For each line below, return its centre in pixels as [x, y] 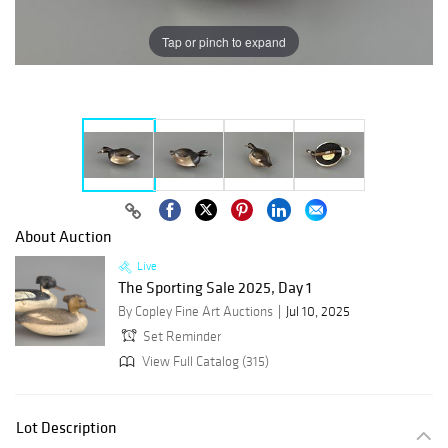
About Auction [63, 236]
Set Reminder [182, 337]
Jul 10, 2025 [318, 312]
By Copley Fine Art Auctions [195, 312]
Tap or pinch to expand [224, 41]
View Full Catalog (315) [204, 361]
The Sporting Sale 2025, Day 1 [215, 287]
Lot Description [66, 427]
